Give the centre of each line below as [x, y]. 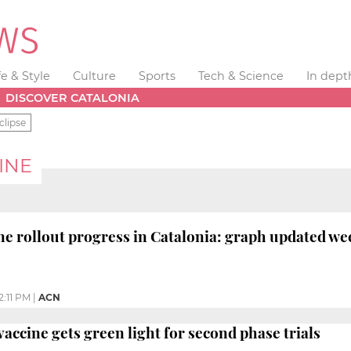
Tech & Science [241, 76]
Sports [157, 76]
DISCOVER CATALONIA [73, 98]
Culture [95, 76]
